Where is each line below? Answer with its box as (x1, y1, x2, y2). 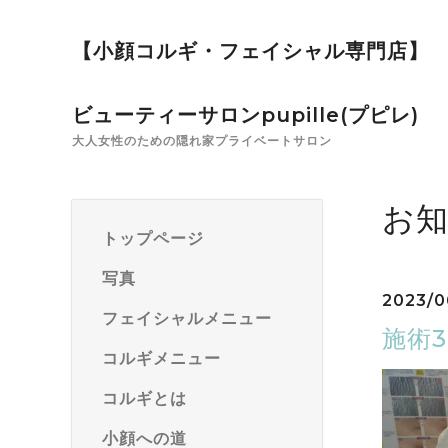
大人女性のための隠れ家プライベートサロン (72, 133, 332, 148)
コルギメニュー (102, 349, 221, 368)
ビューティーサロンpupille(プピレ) (72, 103, 419, 127)
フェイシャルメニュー (102, 309, 272, 328)
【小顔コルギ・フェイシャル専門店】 (72, 39, 429, 63)
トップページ (102, 229, 204, 248)
